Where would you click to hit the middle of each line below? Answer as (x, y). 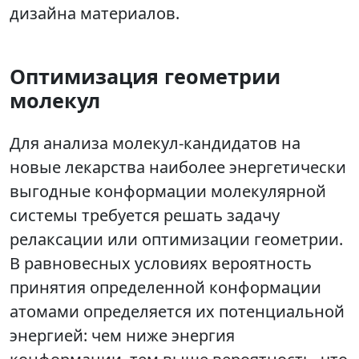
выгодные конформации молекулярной (168, 192)
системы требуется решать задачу (145, 216)
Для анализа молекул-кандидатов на (155, 143)
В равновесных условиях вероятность (161, 264)
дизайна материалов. (95, 14)
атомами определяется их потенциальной (177, 312)
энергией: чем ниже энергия (122, 336)
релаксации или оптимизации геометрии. (176, 240)
